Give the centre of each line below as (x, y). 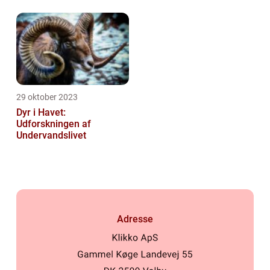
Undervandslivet (51, 135)
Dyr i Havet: (41, 112)
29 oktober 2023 (47, 97)
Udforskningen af (54, 124)
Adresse (135, 219)
